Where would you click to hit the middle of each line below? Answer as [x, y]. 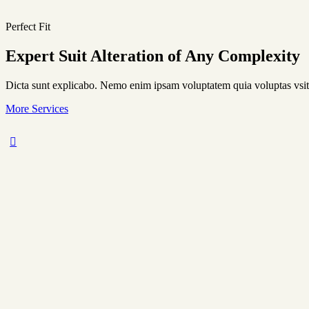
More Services [37, 108]
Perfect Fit [28, 27]
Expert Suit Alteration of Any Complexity [153, 56]
